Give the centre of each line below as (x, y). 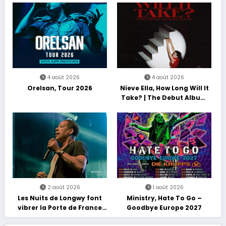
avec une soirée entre (60, 217)
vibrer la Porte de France (60, 208)
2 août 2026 (64, 188)
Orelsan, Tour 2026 (60, 88)
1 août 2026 (168, 188)
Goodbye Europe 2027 (164, 208)
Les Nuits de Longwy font (60, 198)
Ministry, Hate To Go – (164, 198)
